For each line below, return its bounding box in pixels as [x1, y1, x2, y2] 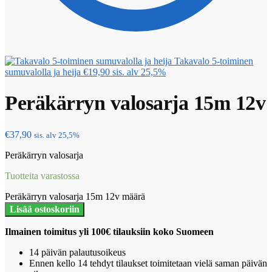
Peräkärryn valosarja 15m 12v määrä [5, 191, 145, 202]
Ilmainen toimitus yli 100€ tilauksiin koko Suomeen [5, 226, 214, 237]
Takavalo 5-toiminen [174, 55, 253, 66]
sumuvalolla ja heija [5, 66, 81, 77]
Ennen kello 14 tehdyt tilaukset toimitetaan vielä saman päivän [29, 258, 267, 269]
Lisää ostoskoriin [10, 204, 80, 215]
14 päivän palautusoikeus [29, 247, 126, 258]
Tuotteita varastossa [5, 171, 80, 182]
